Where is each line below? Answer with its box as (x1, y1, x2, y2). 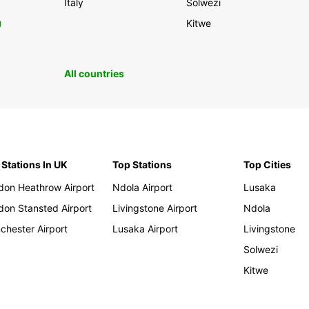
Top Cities (243, 159, 292, 171)
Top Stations (112, 159, 172, 171)
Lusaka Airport (112, 223, 179, 235)
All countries (63, 68, 124, 80)
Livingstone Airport (112, 202, 198, 215)
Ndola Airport (112, 181, 173, 194)
